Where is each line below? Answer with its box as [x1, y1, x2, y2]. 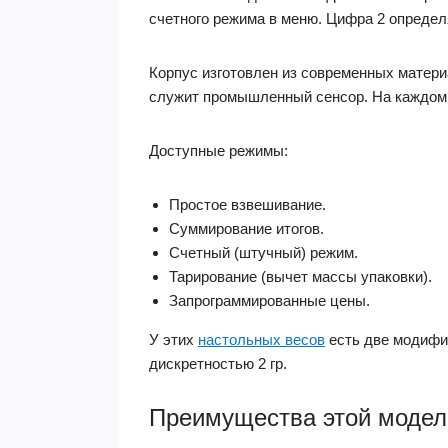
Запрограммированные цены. [169, 292, 370, 309]
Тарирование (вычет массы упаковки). [169, 268, 432, 285]
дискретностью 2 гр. [149, 355, 287, 372]
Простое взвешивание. [169, 196, 326, 213]
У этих [149, 331, 198, 348]
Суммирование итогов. [169, 220, 324, 237]
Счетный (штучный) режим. [169, 244, 358, 261]
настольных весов [198, 331, 325, 348]
